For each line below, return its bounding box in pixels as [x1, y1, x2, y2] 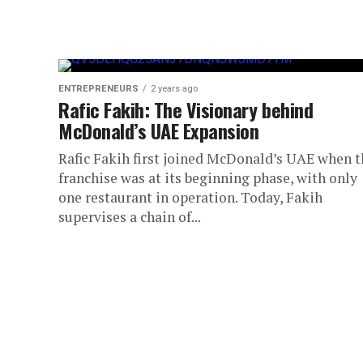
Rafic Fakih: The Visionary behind [58, 94, 314, 124]
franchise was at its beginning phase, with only [58, 168, 357, 187]
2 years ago [151, 83, 198, 94]
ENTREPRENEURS [58, 83, 139, 94]
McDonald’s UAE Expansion [58, 115, 259, 145]
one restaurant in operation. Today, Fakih [58, 187, 322, 207]
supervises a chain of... [58, 207, 201, 226]
